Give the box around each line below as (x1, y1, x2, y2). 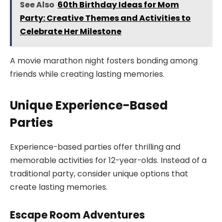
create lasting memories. (10, 181, 108, 193)
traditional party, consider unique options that (10, 168, 188, 180)
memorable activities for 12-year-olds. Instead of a (10, 155, 207, 166)
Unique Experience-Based (10, 97, 168, 114)
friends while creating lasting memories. (10, 68, 165, 80)
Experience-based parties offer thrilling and (10, 141, 180, 153)
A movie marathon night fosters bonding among (10, 55, 198, 67)
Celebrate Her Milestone (19, 26, 121, 38)
